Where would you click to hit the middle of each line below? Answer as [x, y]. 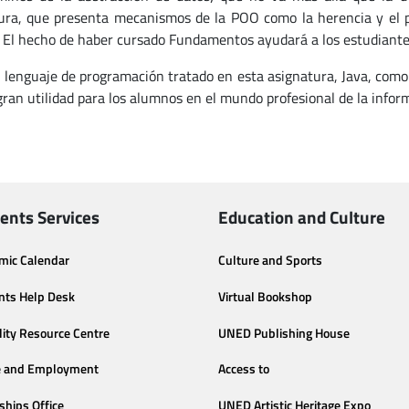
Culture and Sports [270, 260]
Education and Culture [302, 217]
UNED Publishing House [284, 333]
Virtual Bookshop [265, 296]
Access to [244, 369]
